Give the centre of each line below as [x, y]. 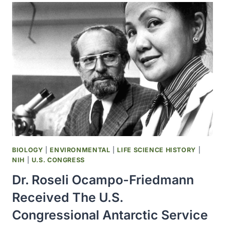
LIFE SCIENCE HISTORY [157, 150]
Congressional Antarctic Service [110, 215]
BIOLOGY [28, 150]
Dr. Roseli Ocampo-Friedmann [103, 180]
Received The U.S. [68, 198]
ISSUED [71, 19]
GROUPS [73, 8]
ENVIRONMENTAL [80, 150]
